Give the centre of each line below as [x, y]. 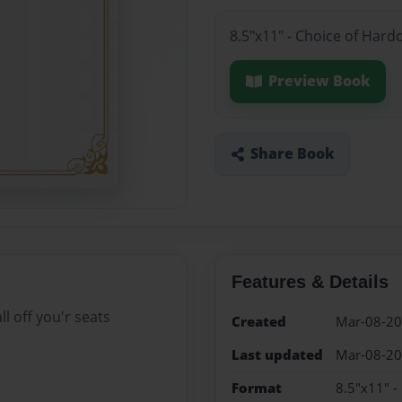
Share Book [292, 154]
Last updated [277, 354]
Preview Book [319, 81]
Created [258, 321]
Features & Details [310, 281]
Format [256, 389]
